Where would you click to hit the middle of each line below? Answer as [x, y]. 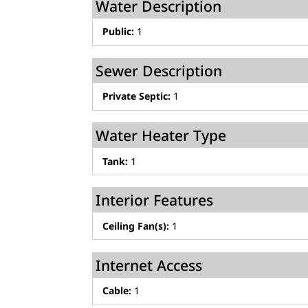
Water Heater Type [161, 135]
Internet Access [149, 265]
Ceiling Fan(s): [136, 225]
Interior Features [155, 200]
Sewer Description [159, 71]
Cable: [117, 291]
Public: [119, 32]
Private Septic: [137, 96]
